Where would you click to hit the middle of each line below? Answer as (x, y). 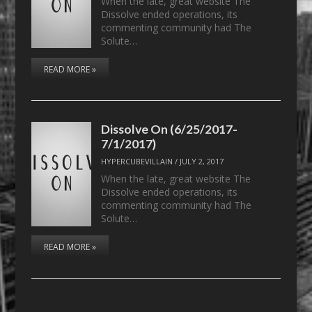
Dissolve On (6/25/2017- (170, 128)
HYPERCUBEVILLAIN (137, 162)
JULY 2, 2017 (202, 162)
